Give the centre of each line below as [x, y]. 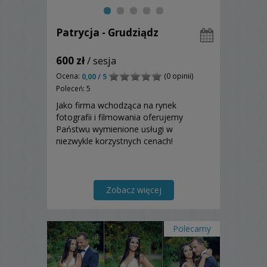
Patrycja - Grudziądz [107, 32]
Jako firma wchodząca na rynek [116, 105]
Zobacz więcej [133, 190]
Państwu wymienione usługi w [114, 129]
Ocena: [69, 76]
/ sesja [101, 60]
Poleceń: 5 [73, 89]
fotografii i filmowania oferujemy [119, 117]
